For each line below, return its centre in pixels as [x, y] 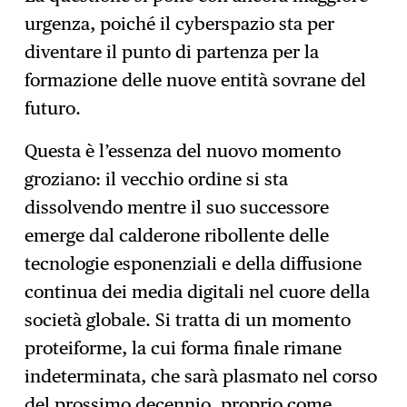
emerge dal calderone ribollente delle [177, 236]
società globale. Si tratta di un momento [188, 320]
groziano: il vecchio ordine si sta [157, 179]
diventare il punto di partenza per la [172, 52]
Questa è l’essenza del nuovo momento [183, 151]
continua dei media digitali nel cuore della [198, 292]
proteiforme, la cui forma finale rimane [184, 348]
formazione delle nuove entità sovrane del [196, 80]
